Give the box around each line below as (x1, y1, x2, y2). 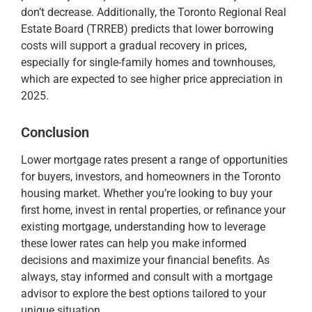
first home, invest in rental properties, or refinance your (21, 203, 286, 217)
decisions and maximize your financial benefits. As (21, 253, 270, 267)
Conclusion (21, 123, 89, 141)
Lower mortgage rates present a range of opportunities (21, 153, 288, 166)
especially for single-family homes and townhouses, (21, 55, 275, 69)
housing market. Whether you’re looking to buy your (21, 186, 272, 200)
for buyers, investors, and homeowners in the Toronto (21, 169, 281, 183)
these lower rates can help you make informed (21, 236, 247, 250)
